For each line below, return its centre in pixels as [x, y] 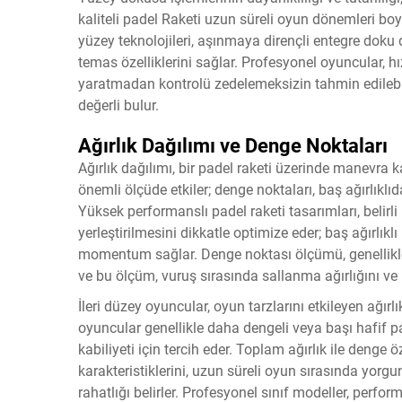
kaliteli [100, 19]
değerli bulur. [118, 105]
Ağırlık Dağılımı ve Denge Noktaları [233, 146]
